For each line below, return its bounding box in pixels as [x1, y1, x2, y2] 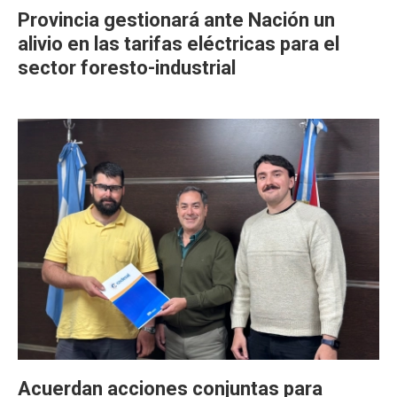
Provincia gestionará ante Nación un [18, 9, 335, 31]
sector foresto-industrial [18, 57, 236, 79]
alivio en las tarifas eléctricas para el [18, 33, 339, 55]
